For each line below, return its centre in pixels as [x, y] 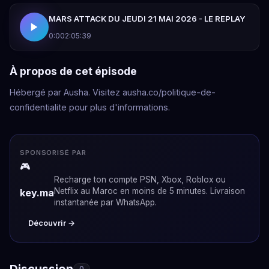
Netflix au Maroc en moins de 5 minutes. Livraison [150, 191]
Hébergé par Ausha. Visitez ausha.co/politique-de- [113, 92]
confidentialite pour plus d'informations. [90, 107]
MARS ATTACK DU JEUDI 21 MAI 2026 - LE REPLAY [147, 19]
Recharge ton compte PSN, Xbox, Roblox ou [140, 180]
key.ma [37, 192]
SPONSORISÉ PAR [53, 153]
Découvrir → [51, 223]
